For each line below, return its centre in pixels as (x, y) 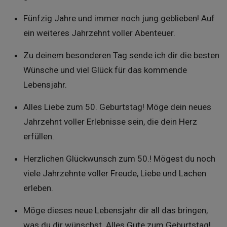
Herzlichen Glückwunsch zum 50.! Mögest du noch (119, 159)
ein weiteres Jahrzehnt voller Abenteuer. (99, 33)
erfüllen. (39, 136)
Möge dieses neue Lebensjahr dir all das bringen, (115, 210)
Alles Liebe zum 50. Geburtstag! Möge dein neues (117, 107)
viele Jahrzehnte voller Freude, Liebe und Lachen (115, 173)
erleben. (38, 188)
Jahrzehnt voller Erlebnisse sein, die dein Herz (110, 122)
